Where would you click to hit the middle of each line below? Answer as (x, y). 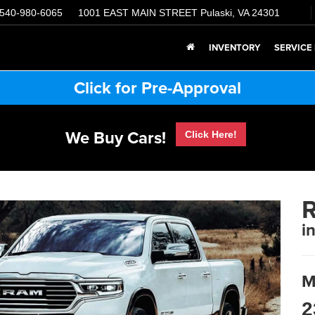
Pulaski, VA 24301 (240, 13)
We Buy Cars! (116, 137)
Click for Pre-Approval (157, 88)
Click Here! (211, 134)
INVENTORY (234, 48)
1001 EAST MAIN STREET (139, 13)
